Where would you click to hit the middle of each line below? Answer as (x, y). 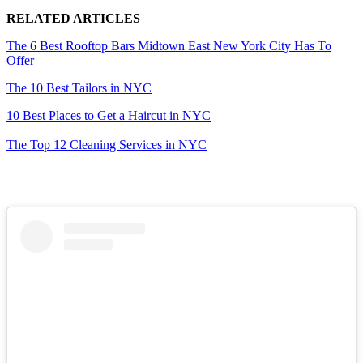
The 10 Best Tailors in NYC (79, 88)
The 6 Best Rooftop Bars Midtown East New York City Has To (169, 45)
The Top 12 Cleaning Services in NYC (107, 144)
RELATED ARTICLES (73, 18)
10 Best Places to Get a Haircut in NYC (109, 115)
